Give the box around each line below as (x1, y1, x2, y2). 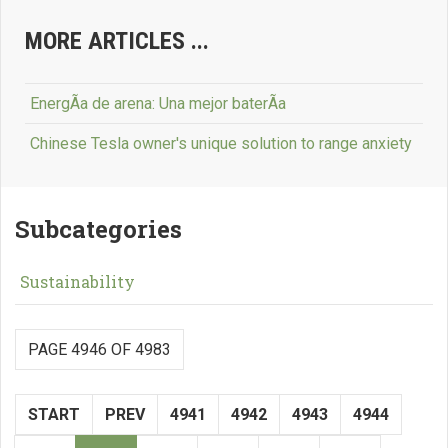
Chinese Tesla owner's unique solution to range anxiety (30, 134, 412, 153)
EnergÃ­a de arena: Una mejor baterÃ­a (30, 94, 286, 113)
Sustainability (20, 271, 135, 292)
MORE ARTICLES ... (25, 27, 209, 55)
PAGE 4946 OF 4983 (28, 340, 171, 359)
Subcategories (15, 213, 182, 245)
